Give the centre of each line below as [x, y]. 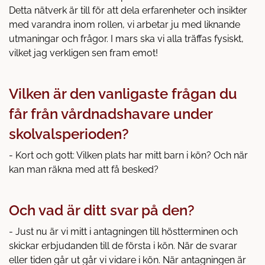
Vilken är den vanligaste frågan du [123, 93]
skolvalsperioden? [69, 134]
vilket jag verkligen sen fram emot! [83, 53]
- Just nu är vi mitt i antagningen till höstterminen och [123, 231]
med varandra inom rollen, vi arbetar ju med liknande [125, 24]
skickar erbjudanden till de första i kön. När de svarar [123, 245]
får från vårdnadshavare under [111, 114]
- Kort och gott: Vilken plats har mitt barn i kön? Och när [128, 155]
